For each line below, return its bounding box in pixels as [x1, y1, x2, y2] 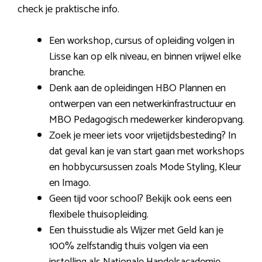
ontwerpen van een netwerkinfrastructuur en [49, 95, 236, 113]
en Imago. [49, 174, 91, 192]
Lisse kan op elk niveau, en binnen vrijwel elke [49, 47, 241, 65]
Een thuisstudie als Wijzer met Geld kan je [49, 221, 223, 239]
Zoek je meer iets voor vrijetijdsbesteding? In [49, 126, 236, 144]
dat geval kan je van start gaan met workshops [49, 142, 244, 160]
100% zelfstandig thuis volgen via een [49, 237, 208, 255]
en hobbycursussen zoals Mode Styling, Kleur [49, 158, 241, 176]
